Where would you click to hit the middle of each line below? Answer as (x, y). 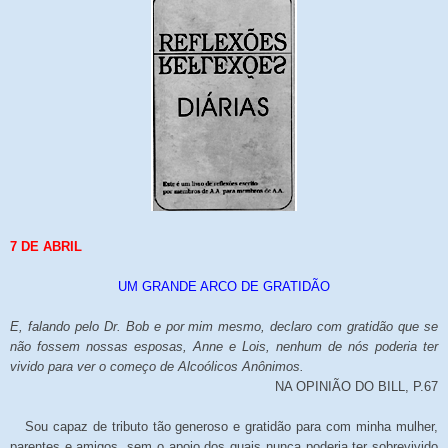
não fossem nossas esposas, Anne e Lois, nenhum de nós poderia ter (224, 346)
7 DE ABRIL (46, 246)
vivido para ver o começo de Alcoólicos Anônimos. (157, 366)
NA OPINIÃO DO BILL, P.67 (356, 386)
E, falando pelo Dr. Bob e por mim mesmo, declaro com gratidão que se (224, 326)
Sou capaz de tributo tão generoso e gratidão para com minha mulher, (231, 426)
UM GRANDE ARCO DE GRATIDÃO (224, 286)
